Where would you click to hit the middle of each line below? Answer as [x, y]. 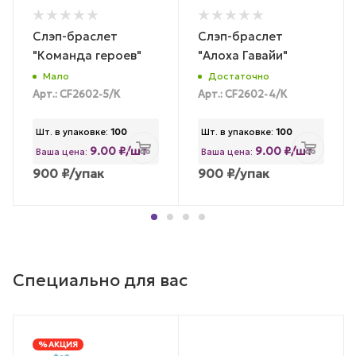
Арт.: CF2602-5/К [76, 94]
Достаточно [239, 75]
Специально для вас [100, 280]
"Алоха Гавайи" [243, 56]
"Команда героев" [87, 56]
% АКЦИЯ [58, 344]
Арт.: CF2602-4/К [242, 94]
